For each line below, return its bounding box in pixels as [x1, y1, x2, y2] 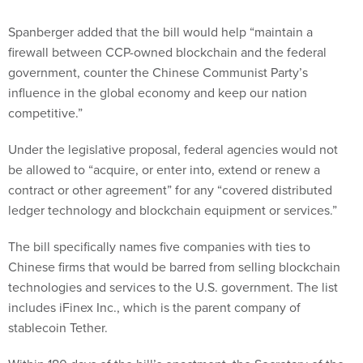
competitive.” [8, 104, 83, 122]
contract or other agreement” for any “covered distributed [8, 181, 332, 199]
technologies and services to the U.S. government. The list [8, 278, 338, 297]
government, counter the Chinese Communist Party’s [8, 63, 308, 82]
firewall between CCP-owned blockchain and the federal [8, 43, 327, 62]
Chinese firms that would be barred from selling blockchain [8, 258, 340, 276]
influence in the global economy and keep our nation [8, 83, 307, 102]
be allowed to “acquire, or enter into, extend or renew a [8, 160, 320, 179]
